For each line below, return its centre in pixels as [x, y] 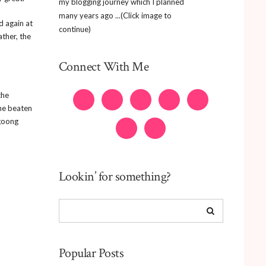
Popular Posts [91, 253]
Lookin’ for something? [115, 176]
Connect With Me [103, 66]
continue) [75, 29]
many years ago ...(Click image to [115, 15]
